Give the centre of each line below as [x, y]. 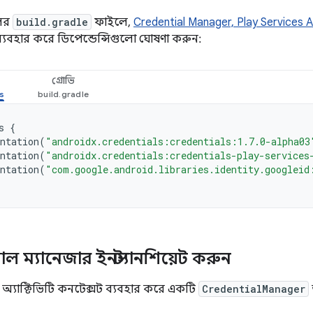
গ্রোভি [63, 80]
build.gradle [52, 22]
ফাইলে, [112, 22]
